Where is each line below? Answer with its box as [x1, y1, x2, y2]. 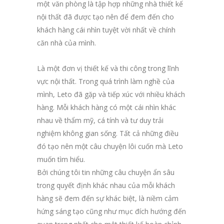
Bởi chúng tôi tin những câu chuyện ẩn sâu [37, 167, 174, 177]
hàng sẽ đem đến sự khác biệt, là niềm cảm [37, 193, 178, 203]
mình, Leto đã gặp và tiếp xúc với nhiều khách [37, 89, 185, 99]
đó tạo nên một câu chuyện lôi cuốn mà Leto [37, 141, 183, 151]
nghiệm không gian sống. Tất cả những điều [37, 128, 178, 138]
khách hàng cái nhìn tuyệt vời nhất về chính [37, 24, 175, 34]
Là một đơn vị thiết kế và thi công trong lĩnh [37, 63, 179, 73]
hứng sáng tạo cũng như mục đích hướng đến [37, 206, 186, 216]
